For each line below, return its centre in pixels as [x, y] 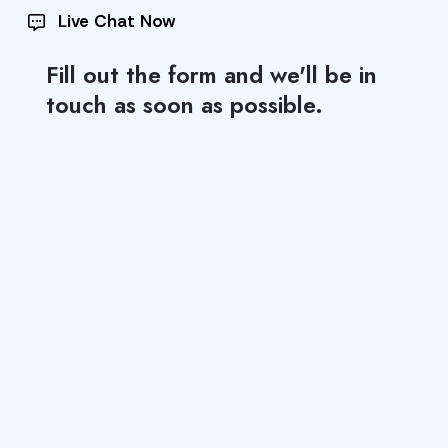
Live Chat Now [114, 21]
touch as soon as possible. [184, 105]
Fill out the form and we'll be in [211, 75]
